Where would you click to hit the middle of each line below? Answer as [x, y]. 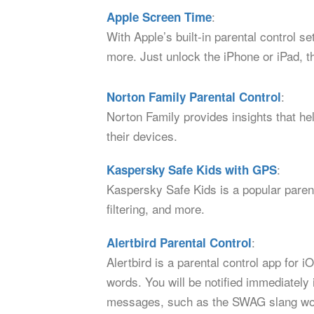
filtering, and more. [156, 209]
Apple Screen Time [159, 17]
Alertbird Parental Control [179, 243]
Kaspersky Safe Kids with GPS [192, 170]
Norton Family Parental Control [194, 97]
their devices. [142, 136]
